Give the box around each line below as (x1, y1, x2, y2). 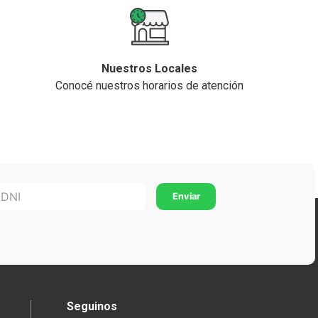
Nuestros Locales (101, 62, 197, 75)
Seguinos (67, 300, 118, 313)
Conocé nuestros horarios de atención (55, 79, 243, 92)
